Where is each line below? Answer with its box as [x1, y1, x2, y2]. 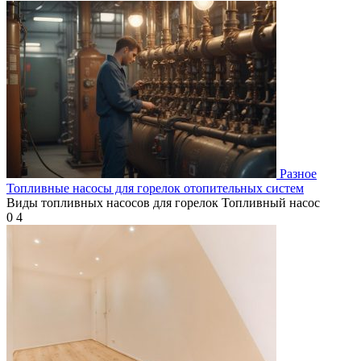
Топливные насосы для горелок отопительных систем [6, 180, 304, 195]
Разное [280, 166, 317, 180]
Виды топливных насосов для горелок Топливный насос [6, 195, 320, 210]
